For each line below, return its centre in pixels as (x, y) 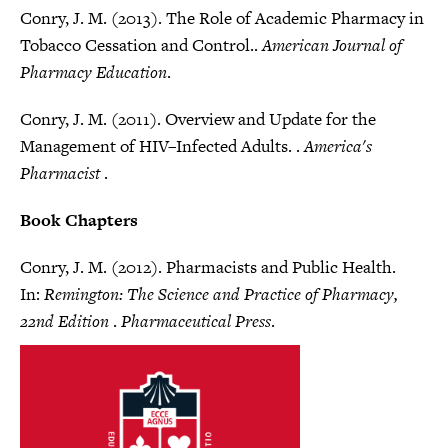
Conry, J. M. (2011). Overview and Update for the (198, 119)
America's (338, 146)
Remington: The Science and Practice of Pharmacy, (221, 294)
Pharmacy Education (93, 72)
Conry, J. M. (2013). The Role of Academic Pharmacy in (222, 18)
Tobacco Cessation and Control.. (141, 45)
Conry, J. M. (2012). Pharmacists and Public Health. (208, 267)
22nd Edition (66, 321)
